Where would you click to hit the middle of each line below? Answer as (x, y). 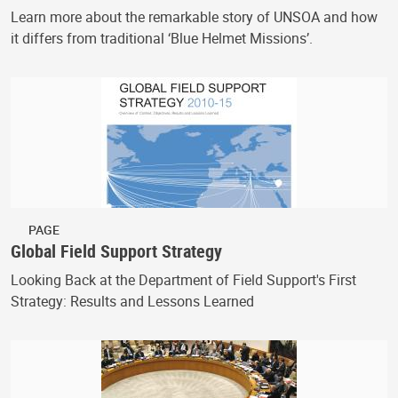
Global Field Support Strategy (116, 251)
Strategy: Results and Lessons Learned (132, 301)
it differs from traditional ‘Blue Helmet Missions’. (162, 38)
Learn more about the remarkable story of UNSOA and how (194, 16)
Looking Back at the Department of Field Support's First (183, 279)
